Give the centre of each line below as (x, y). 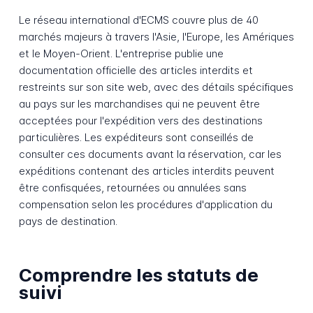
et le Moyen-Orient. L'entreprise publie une (121, 54)
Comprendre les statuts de (138, 275)
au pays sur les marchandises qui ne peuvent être (139, 104)
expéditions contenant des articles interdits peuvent (146, 171)
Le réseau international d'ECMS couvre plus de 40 (138, 20)
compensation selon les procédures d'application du (145, 205)
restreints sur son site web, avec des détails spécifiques (156, 87)
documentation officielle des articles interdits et (136, 71)
